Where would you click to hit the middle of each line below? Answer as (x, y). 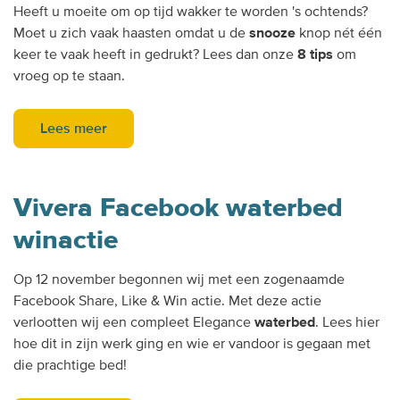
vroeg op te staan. (69, 76)
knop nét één (339, 33)
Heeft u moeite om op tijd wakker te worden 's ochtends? (191, 12)
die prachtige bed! (70, 366)
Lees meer (74, 129)
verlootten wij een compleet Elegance (134, 323)
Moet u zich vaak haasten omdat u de (131, 33)
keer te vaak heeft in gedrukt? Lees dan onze (155, 55)
